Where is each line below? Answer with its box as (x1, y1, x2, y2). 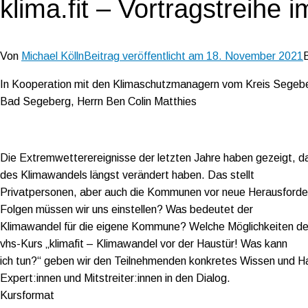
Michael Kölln (21, 49, 84, 62)
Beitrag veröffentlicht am (84, 49, 206, 62)
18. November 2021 (206, 49, 303, 62)
